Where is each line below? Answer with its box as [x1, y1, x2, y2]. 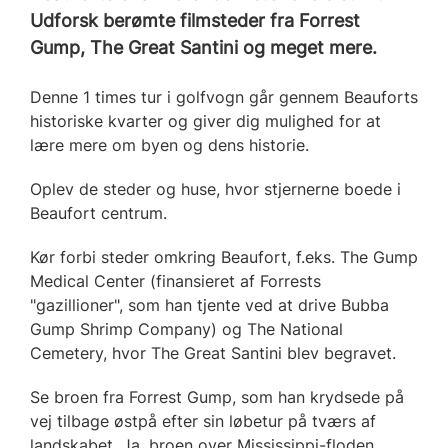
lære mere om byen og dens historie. [30, 134, 309, 155]
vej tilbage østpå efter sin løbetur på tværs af [30, 410, 376, 431]
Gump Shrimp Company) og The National [30, 318, 343, 339]
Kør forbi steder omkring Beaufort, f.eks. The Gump [30, 246, 418, 267]
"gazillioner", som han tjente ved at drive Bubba [30, 294, 389, 315]
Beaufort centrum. [30, 202, 167, 223]
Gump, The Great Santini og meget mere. [30, 36, 377, 58]
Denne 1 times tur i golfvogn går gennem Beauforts [30, 86, 418, 107]
